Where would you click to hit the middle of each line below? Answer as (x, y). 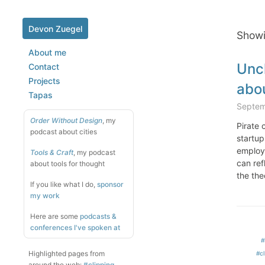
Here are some (55, 216)
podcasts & (98, 216)
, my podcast (94, 152)
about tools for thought (67, 164)
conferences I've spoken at (75, 227)
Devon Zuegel (55, 29)
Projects (44, 81)
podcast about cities (64, 132)
